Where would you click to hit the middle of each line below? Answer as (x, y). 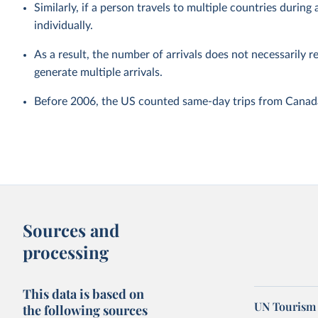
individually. (64, 26)
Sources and (71, 230)
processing (66, 252)
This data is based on (84, 294)
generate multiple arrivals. (99, 72)
